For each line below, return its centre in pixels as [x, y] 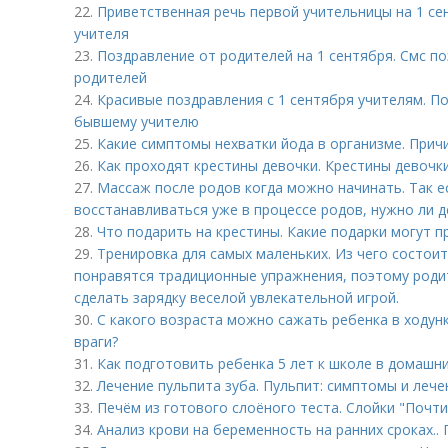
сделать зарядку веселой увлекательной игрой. [236, 297]
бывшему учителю [136, 121]
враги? [96, 341]
